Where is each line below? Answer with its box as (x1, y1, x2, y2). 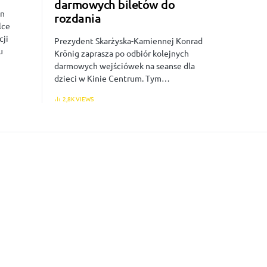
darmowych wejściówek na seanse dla (54, 60, 195, 72)
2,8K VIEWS (63, 94, 94, 104)
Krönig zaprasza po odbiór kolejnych (54, 48, 189, 59)
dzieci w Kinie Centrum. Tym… (54, 73, 170, 84)
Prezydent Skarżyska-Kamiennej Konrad (54, 35, 203, 46)
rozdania (54, 10, 101, 26)
